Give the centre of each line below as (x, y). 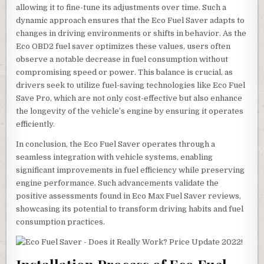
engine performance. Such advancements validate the (118, 183)
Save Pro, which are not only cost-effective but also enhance (129, 98)
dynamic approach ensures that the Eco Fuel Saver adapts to (131, 21)
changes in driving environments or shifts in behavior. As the (131, 34)
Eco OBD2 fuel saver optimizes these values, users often (123, 47)
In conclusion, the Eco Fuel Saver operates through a (116, 144)
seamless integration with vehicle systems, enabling (115, 157)
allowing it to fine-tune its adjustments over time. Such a (121, 8)
